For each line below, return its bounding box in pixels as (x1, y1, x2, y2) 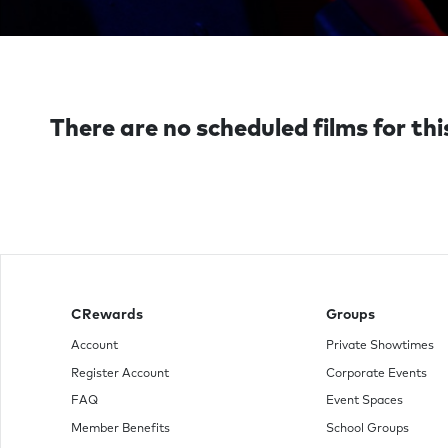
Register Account (71, 367, 169, 380)
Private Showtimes (325, 340, 434, 353)
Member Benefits (71, 423, 170, 436)
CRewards (71, 308, 143, 323)
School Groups (325, 423, 409, 436)
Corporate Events (325, 367, 427, 380)
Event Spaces (325, 395, 403, 408)
